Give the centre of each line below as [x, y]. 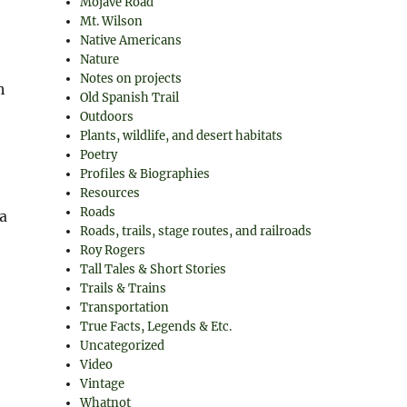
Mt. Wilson [112, 21]
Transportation [125, 308]
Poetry [99, 155]
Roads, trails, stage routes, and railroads [196, 231]
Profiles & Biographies [145, 174]
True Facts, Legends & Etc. [156, 327]
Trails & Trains [124, 288]
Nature [100, 60]
